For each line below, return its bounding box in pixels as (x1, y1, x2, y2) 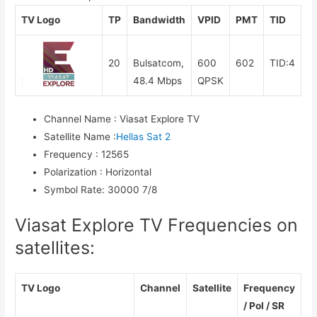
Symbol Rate (44, 184, 103, 196)
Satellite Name (44, 131, 111, 143)
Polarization (44, 166, 100, 178)
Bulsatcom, (133, 57, 185, 69)
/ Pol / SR (243, 299, 285, 311)
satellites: (15, 236, 96, 258)
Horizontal (103, 166, 152, 178)
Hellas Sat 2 (116, 131, 171, 143)
